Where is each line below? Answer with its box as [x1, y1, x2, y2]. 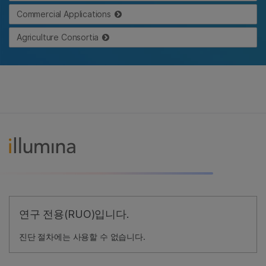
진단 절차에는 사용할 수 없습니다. [19, 231, 145, 242]
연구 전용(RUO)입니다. [19, 207, 129, 220]
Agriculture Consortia [17, 32, 99, 42]
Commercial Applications [17, 9, 111, 19]
